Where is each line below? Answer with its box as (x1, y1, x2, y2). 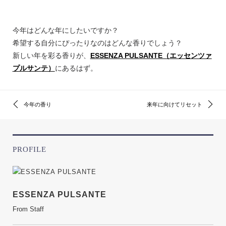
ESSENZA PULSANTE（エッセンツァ (90, 51, 212, 60)
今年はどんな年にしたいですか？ (12, 26, 119, 34)
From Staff (12, 205, 44, 213)
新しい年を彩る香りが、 (12, 51, 90, 60)
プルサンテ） (12, 64, 55, 72)
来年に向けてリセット (147, 101, 203, 107)
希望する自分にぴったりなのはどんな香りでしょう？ (12, 39, 182, 47)
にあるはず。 (54, 64, 97, 72)
